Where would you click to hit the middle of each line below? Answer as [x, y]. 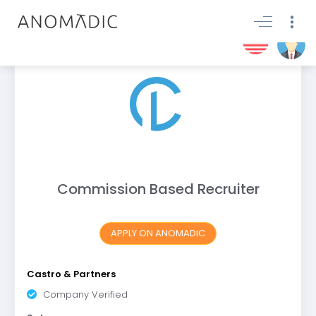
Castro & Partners [71, 274]
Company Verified [84, 294]
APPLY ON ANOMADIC [158, 233]
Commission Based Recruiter [158, 189]
